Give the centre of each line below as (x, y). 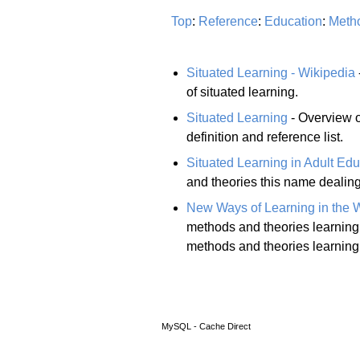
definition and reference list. (265, 137)
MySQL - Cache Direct (202, 327)
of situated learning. (242, 92)
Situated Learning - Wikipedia (271, 72)
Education (293, 21)
